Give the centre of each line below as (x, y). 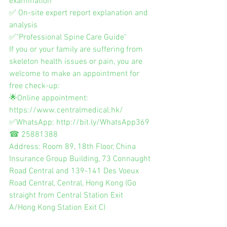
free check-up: (34, 86)
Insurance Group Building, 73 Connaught (81, 159)
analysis (23, 25)
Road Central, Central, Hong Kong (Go (74, 183)
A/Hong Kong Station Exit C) (57, 207)
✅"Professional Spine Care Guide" (68, 37)
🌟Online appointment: (50, 98)
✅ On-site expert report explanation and (80, 13)
